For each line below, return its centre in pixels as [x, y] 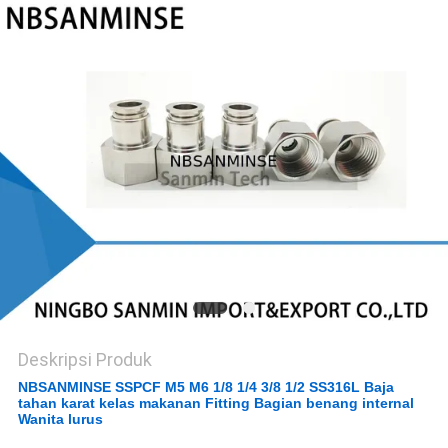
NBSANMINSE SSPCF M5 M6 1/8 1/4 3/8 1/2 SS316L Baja [205, 387]
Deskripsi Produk [84, 360]
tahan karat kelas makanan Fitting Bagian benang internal [215, 403]
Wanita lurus [60, 419]
